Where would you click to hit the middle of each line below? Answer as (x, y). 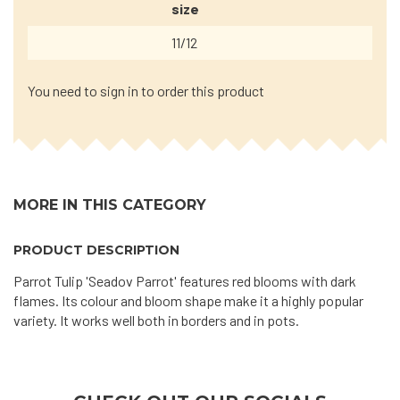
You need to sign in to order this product (146, 91)
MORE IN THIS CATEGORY (110, 205)
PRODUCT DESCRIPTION (96, 250)
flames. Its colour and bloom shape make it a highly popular (188, 300)
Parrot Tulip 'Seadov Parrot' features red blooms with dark (185, 281)
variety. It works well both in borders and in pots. (156, 320)
